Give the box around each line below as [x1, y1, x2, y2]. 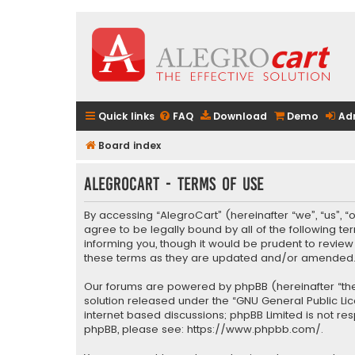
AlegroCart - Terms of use [84, 174, 264, 194]
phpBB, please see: [84, 322, 187, 338]
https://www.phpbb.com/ [187, 322, 321, 338]
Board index [98, 139, 161, 152]
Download [213, 109, 267, 123]
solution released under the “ [84, 293, 236, 309]
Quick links [98, 109, 155, 123]
